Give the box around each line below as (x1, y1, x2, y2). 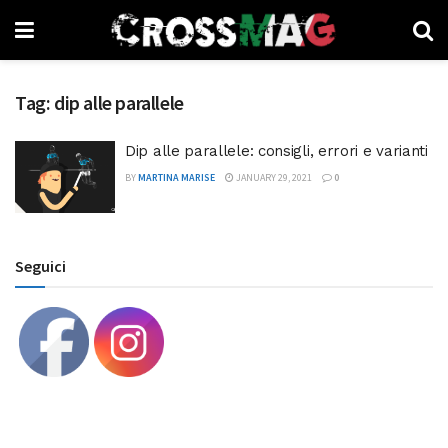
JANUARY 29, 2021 (234, 171, 312, 184)
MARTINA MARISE (138, 171, 215, 184)
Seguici (15, 255, 66, 276)
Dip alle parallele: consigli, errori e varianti (125, 142, 428, 160)
